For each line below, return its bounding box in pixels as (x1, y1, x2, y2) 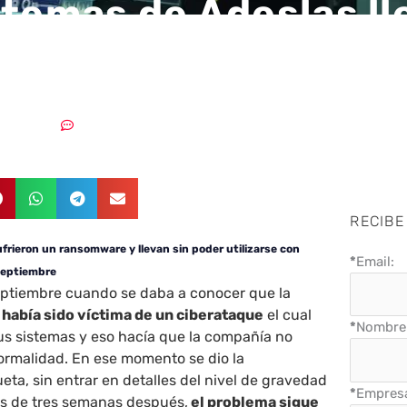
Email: (356, 253, 395, 270)
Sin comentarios (82, 119, 166, 133)
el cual (263, 305, 313, 323)
